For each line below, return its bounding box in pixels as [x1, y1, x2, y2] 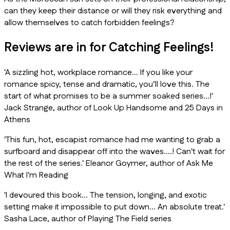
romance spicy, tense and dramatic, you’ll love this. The [4, 78, 209, 90]
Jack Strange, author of [4, 102, 93, 114]
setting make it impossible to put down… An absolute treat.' [4, 201, 225, 213]
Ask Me [186, 157, 213, 169]
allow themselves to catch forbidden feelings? [4, 17, 175, 29]
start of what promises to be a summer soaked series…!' [4, 90, 213, 102]
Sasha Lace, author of [4, 213, 88, 225]
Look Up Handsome [93, 102, 167, 114]
